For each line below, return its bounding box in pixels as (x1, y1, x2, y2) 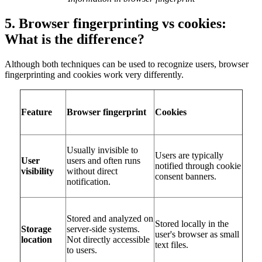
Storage (20, 223, 51, 234)
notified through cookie (154, 160, 241, 171)
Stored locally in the (154, 218, 229, 229)
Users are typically (154, 150, 223, 160)
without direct (66, 166, 118, 176)
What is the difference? (5, 32, 144, 47)
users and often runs (66, 155, 140, 166)
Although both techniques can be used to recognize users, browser (5, 58, 249, 69)
